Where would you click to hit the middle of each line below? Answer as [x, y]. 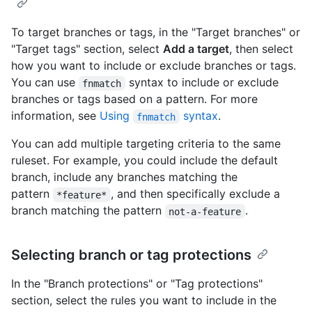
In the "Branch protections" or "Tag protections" [137, 284]
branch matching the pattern [88, 211]
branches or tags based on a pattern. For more [134, 99]
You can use [45, 83]
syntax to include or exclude [203, 83]
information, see [55, 116]
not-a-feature [205, 211]
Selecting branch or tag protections [131, 255]
